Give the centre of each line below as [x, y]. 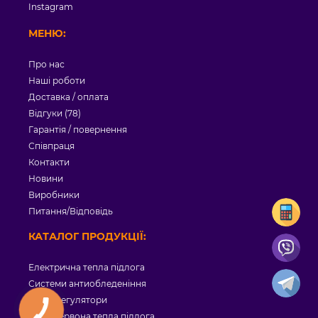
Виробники [54, 195]
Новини [46, 179]
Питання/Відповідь [71, 212]
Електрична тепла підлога [87, 268]
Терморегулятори [68, 300]
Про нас [46, 65]
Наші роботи [57, 81]
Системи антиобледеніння [87, 284]
